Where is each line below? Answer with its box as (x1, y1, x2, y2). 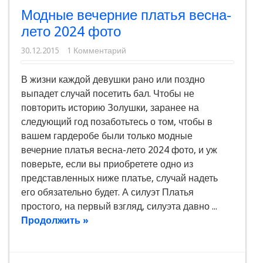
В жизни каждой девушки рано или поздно (21, 74, 205, 86)
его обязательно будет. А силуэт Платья (21, 187, 194, 198)
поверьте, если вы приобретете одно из (21, 159, 193, 170)
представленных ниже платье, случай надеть (21, 173, 218, 184)
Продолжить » (21, 215, 89, 227)
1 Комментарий (67, 46, 126, 56)
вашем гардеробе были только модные (21, 130, 193, 142)
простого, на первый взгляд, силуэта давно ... (21, 201, 217, 213)
